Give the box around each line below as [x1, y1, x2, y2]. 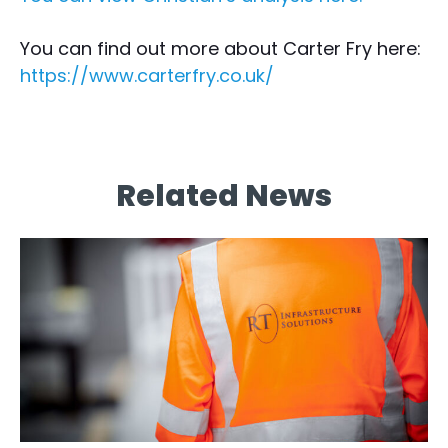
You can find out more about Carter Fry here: [20, 36, 421, 62]
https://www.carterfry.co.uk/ [20, 63, 274, 89]
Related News [116, 175, 332, 218]
